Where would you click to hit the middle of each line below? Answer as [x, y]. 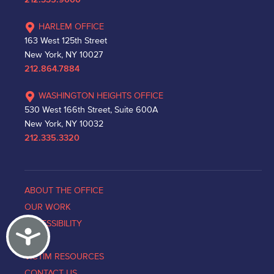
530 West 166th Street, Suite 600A [91, 110]
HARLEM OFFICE [71, 27]
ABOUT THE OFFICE [64, 191]
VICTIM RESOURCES [64, 257]
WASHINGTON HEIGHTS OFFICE [101, 96]
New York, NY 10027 [64, 55]
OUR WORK [48, 207]
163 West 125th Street [66, 41]
